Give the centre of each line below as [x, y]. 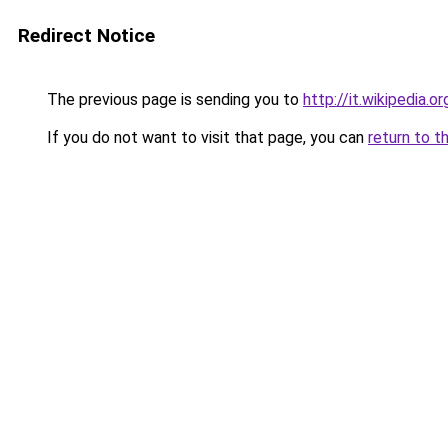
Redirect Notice [86, 35]
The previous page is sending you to [173, 99]
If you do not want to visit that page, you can [205, 137]
